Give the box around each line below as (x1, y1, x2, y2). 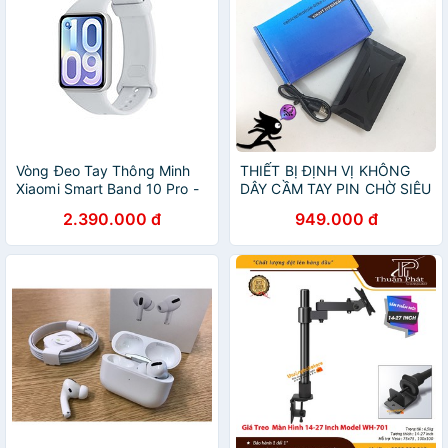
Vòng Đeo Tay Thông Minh (16, 162, 191, 179)
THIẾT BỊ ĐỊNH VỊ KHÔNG (240, 162, 411, 179)
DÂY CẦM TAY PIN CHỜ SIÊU (240, 180, 432, 197)
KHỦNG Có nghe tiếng (240, 198, 388, 215)
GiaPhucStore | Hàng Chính (16, 198, 197, 215)
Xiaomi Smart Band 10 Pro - (16, 180, 199, 197)
